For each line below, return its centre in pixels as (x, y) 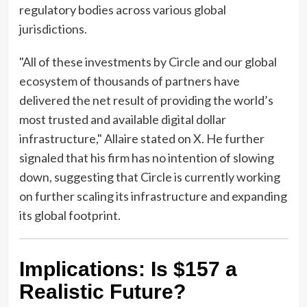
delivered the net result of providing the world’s (146, 100)
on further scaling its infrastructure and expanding (153, 196)
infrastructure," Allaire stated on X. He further (142, 138)
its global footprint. (70, 215)
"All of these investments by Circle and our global (148, 61)
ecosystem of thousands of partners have (129, 81)
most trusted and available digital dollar (122, 119)
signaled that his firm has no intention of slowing (146, 157)
